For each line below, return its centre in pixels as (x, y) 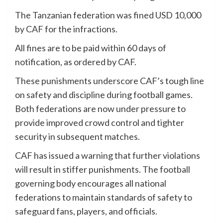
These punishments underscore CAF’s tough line (110, 80)
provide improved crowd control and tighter (100, 122)
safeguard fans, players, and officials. (86, 211)
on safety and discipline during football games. (104, 94)
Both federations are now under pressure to (100, 108)
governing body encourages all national (91, 183)
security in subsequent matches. (77, 136)
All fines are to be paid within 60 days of (91, 48)
